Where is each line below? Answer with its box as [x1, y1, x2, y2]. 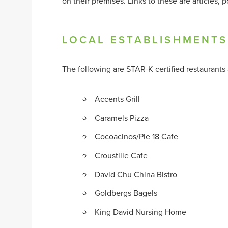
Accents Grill [95, 93, 140, 105]
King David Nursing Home [95, 206, 187, 218]
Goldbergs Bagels [95, 187, 158, 199]
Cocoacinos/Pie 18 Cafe [95, 131, 179, 142]
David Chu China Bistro [95, 168, 178, 180]
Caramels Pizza [95, 112, 149, 124]
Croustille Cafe [95, 150, 148, 161]
